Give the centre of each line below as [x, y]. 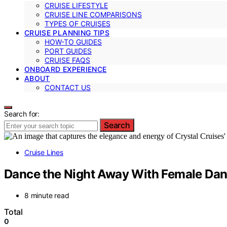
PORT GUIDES [68, 51]
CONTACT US [68, 87]
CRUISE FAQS [67, 60]
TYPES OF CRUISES [78, 23]
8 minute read [47, 196]
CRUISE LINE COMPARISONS [93, 14]
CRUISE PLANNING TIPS [67, 32]
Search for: [22, 113]
